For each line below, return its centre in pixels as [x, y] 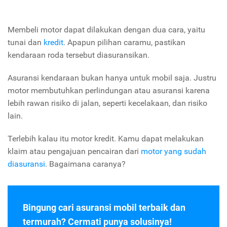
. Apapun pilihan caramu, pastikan [124, 43]
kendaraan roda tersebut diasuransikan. [79, 55]
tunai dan [26, 43]
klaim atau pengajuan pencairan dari [74, 152]
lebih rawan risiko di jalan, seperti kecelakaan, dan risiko [107, 103]
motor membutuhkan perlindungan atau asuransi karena [109, 91]
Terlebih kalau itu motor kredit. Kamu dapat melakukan [106, 139]
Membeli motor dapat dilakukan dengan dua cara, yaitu [106, 30]
